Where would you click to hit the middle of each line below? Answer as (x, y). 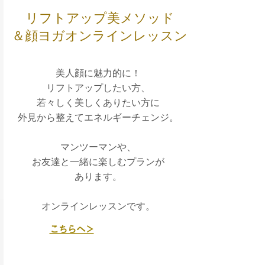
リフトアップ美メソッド (100, 18)
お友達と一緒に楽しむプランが (98, 162)
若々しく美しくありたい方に (98, 103)
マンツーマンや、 (98, 147)
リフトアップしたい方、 (98, 88)
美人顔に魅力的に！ (98, 73)
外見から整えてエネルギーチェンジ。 (98, 117)
